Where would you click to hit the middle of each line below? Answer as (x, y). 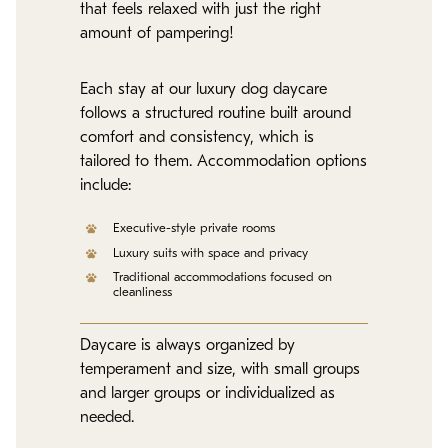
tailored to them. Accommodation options (223, 162)
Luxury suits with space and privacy (211, 253)
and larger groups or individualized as (207, 393)
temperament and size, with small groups (220, 369)
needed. (107, 417)
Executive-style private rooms (194, 228)
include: (105, 186)
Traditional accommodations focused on (223, 278)
